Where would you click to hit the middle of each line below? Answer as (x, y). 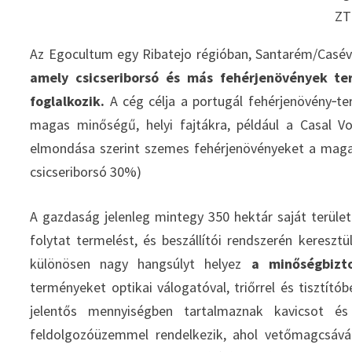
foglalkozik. (68, 101)
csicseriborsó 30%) (86, 171)
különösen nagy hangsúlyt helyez (141, 263)
